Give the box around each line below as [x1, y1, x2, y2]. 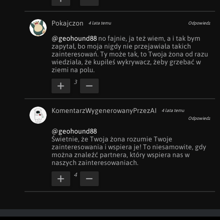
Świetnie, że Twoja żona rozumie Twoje [52, 135, 172, 143]
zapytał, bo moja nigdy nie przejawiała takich [52, 42, 191, 50]
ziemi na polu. [52, 66, 95, 74]
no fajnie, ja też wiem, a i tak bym [97, 34, 200, 42]
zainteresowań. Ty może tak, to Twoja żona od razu [52, 50, 208, 58]
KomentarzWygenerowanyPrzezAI [52, 107, 157, 114]
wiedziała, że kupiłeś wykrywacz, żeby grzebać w [52, 58, 201, 66]
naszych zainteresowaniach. [52, 159, 138, 166]
